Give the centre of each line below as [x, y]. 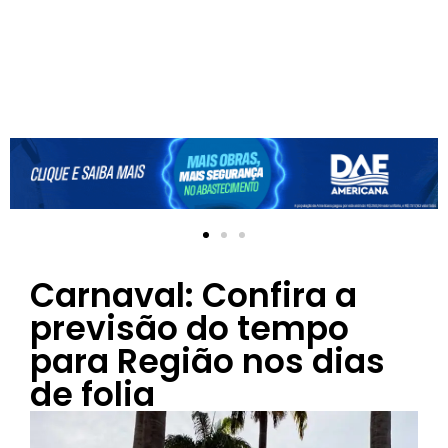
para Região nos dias [207, 361]
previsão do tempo [189, 328]
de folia [92, 394]
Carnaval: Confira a [193, 295]
